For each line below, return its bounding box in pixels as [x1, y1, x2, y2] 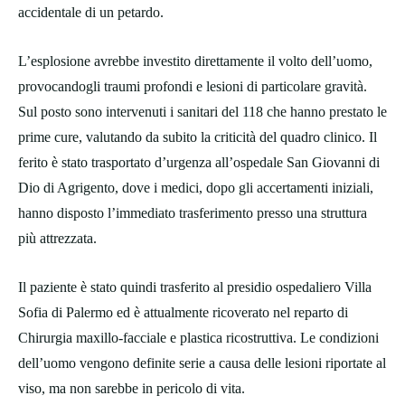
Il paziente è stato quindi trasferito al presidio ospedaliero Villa [18, 279, 372, 296]
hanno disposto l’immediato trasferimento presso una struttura [18, 205, 367, 221]
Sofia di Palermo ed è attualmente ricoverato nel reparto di [18, 305, 348, 321]
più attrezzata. [18, 231, 97, 247]
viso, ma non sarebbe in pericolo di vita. [18, 381, 245, 397]
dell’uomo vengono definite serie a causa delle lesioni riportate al [18, 355, 386, 372]
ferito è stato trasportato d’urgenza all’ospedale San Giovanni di [18, 155, 380, 171]
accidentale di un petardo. [18, 5, 164, 21]
